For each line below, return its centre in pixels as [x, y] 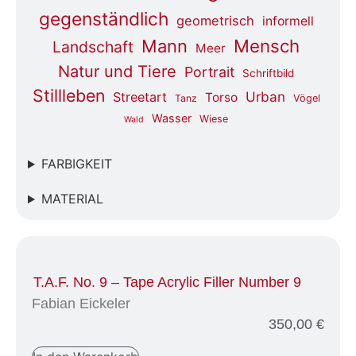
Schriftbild [268, 73]
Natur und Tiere [117, 71]
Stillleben [68, 95]
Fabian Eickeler [81, 304]
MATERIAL [72, 199]
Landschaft [93, 46]
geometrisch [215, 20]
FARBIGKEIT [76, 164]
